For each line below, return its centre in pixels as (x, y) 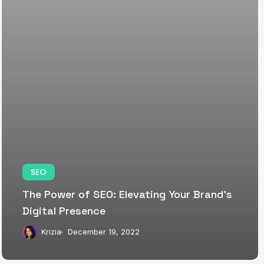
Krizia (52, 232)
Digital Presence (64, 211)
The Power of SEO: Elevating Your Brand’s (128, 194)
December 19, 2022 (104, 232)
